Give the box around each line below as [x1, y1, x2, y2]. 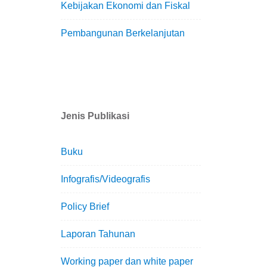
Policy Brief [61, 201, 109, 212]
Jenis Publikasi [61, 111, 129, 122]
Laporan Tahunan [61, 229, 135, 240]
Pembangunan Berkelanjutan [61, 27, 185, 38]
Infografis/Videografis [61, 174, 150, 185]
